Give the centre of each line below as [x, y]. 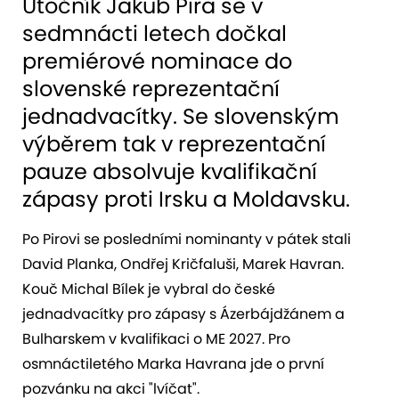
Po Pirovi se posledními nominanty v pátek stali [187, 239]
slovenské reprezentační [151, 88]
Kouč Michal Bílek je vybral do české [149, 289]
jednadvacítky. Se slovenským [181, 116]
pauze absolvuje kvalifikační [170, 171]
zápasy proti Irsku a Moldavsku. [186, 199]
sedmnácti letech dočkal [155, 33]
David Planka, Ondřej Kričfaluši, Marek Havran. [183, 264]
